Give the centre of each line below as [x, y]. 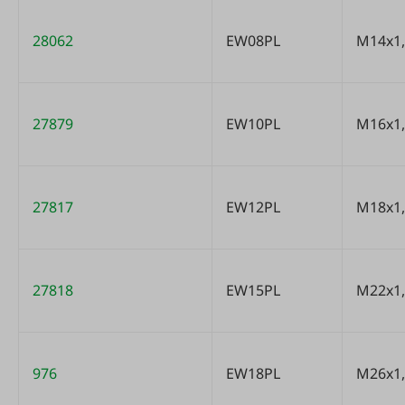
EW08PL [253, 41]
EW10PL [253, 124]
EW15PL [253, 290]
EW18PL [253, 373]
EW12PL [253, 207]
